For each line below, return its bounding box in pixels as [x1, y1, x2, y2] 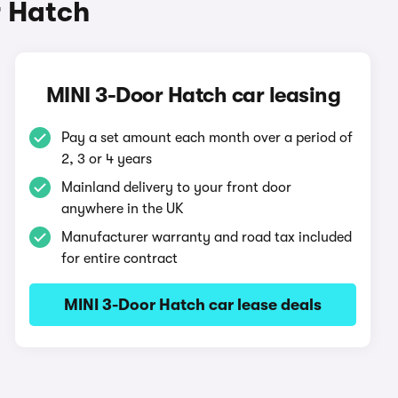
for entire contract [61, 251, 179, 267]
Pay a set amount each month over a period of [61, 130, 354, 146]
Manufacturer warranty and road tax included [61, 229, 353, 245]
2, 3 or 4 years [61, 151, 153, 167]
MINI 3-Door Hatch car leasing [45, 83, 341, 107]
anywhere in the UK [61, 201, 185, 217]
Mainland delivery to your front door [61, 179, 292, 195]
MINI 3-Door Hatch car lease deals [64, 296, 322, 314]
